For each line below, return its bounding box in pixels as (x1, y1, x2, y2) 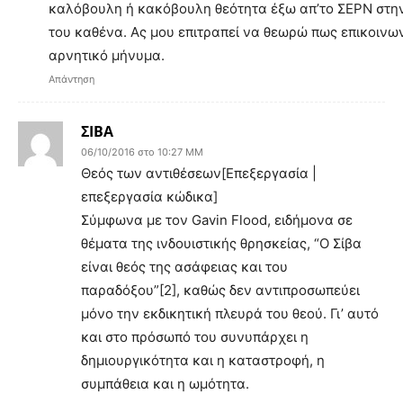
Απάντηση (49, 72, 94, 85)
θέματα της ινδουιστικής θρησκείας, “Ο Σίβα (81, 234, 362, 252)
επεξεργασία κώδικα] (81, 187, 218, 205)
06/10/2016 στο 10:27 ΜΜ (81, 145, 203, 158)
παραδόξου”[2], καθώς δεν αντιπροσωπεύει (81, 281, 360, 299)
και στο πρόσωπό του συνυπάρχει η (81, 327, 309, 345)
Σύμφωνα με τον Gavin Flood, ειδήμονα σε (81, 210, 353, 228)
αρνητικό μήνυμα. (49, 46, 165, 64)
